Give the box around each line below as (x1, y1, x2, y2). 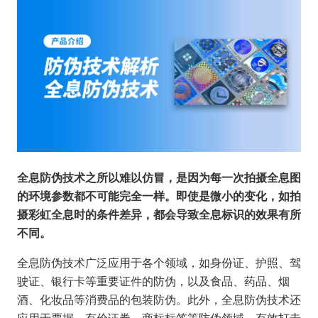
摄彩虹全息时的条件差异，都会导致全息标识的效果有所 (17, 208, 301, 221)
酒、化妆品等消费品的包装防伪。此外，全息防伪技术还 (17, 293, 301, 306)
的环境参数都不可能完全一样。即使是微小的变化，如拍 (17, 190, 301, 202)
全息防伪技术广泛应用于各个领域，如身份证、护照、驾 (17, 256, 301, 269)
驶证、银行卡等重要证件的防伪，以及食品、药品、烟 (17, 275, 290, 287)
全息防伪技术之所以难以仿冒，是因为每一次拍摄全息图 (17, 171, 301, 184)
